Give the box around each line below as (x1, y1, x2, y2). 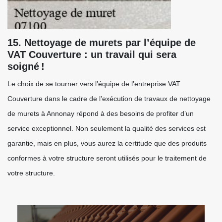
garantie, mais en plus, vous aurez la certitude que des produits (7, 139, 207, 147)
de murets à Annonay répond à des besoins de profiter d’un (7, 110, 194, 117)
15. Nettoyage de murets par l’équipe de (7, 37, 196, 48)
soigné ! (7, 61, 45, 72)
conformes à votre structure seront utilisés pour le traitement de (7, 154, 207, 162)
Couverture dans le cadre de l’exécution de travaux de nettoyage (7, 95, 211, 103)
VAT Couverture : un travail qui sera (7, 49, 176, 60)
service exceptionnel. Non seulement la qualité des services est (7, 124, 206, 132)
